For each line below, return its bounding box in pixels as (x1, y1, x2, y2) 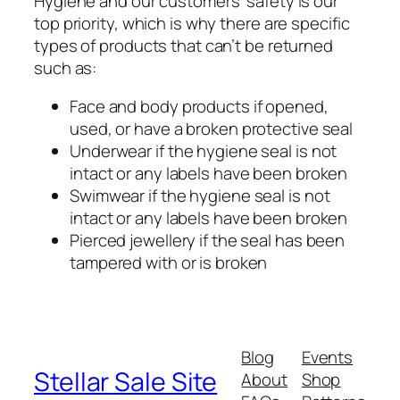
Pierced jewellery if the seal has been (70, 229, 346, 253)
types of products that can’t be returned (34, 33, 333, 57)
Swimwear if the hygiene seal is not (70, 184, 330, 208)
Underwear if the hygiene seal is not (70, 139, 337, 163)
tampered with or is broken (70, 251, 268, 275)
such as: (34, 55, 97, 79)
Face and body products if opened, (70, 95, 329, 119)
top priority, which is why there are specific (34, 11, 350, 35)
